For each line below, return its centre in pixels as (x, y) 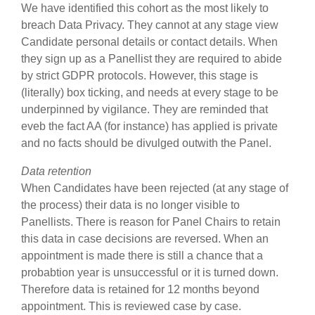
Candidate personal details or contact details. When (149, 42)
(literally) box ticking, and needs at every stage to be (150, 92)
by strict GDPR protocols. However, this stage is (140, 76)
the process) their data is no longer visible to (130, 205)
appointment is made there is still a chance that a (142, 256)
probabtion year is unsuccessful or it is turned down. (150, 272)
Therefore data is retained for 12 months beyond (140, 289)
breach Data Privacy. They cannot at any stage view (150, 25)
